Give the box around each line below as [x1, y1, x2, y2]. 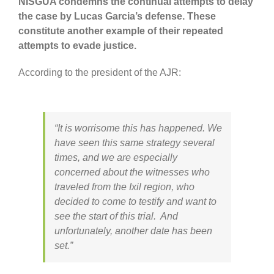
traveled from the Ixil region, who [54, 181, 194, 192]
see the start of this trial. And [54, 210, 178, 221]
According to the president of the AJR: [18, 67, 181, 78]
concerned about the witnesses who [54, 166, 210, 177]
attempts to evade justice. [18, 40, 136, 51]
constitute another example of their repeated [18, 25, 223, 36]
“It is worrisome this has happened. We [54, 122, 222, 133]
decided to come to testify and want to [54, 196, 217, 207]
